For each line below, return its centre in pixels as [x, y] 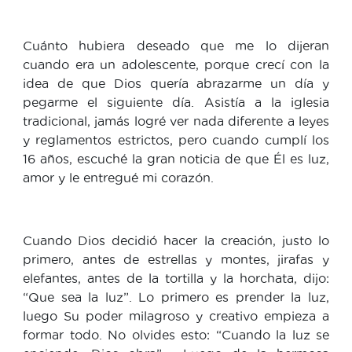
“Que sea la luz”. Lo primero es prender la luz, [176, 297]
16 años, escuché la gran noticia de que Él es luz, [176, 158]
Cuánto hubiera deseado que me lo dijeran [176, 45]
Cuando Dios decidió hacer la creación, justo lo [176, 240]
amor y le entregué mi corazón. [118, 177]
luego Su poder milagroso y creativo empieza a [176, 315]
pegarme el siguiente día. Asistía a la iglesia [176, 102]
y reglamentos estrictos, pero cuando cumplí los [176, 139]
